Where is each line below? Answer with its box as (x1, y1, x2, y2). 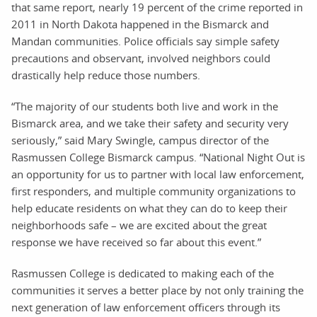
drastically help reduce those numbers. (11, 68, 200, 82)
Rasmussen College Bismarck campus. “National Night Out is (11, 150, 305, 164)
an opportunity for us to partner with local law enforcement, (11, 167, 304, 181)
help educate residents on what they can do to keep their (11, 201, 287, 215)
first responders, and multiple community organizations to (11, 184, 296, 198)
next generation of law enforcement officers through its (11, 300, 280, 314)
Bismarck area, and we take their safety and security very (11, 116, 289, 130)
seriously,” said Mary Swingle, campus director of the (11, 133, 269, 147)
